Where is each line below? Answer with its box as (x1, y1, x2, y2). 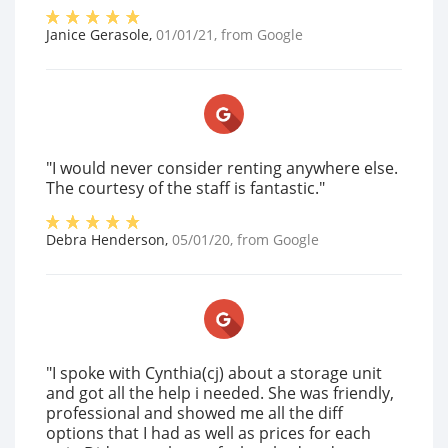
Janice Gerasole (46, 25, 149, 44)
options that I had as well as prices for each (46, 422, 371, 444)
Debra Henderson (46, 230, 165, 249)
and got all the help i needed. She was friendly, (46, 382, 394, 404)
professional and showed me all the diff (46, 402, 343, 424)
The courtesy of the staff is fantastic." (46, 177, 325, 199)
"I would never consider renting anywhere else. (46, 157, 398, 179)
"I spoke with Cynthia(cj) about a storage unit (46, 362, 382, 384)
